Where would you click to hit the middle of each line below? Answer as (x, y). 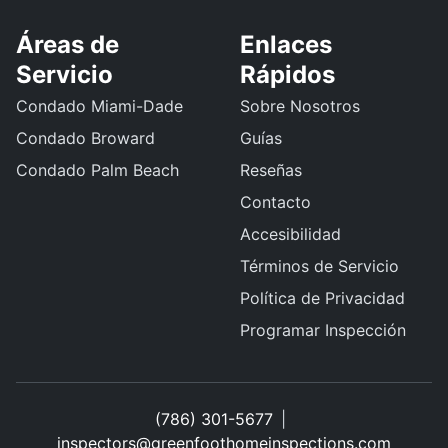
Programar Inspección (323, 330)
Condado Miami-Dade (99, 106)
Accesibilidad (290, 234)
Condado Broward (85, 138)
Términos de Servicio (319, 266)
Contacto (275, 202)
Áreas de (67, 44)
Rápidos (287, 74)
